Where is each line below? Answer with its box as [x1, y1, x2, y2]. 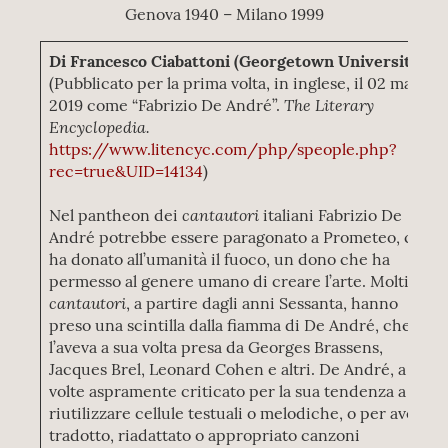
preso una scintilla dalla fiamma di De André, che [49, 315, 412, 335]
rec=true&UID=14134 [49, 161, 204, 181]
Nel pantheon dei [49, 205, 183, 225]
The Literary [284, 94, 375, 115]
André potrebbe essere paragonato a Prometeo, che [49, 227, 433, 247]
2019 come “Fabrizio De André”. [49, 95, 285, 115]
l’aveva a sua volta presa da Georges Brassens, [49, 337, 384, 357]
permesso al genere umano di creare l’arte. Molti [49, 271, 410, 291]
